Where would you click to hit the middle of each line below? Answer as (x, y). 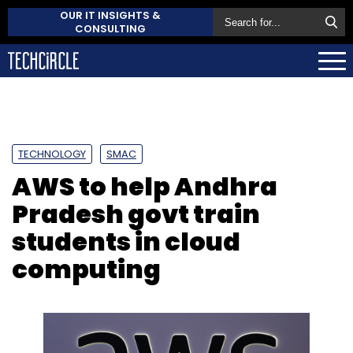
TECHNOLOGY (52, 154)
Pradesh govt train (136, 214)
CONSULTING (110, 29)
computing (86, 269)
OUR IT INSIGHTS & (110, 15)
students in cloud (126, 241)
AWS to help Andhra (145, 186)
